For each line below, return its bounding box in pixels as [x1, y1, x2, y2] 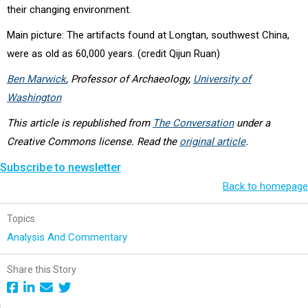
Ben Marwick [7, 72, 66, 85]
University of [193, 72, 251, 85]
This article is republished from [7, 116, 153, 129]
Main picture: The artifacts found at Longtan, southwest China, [7, 28, 289, 41]
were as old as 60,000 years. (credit [7, 47, 169, 60]
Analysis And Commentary [7, 230, 130, 243]
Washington [7, 91, 61, 104]
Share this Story [7, 263, 76, 275]
